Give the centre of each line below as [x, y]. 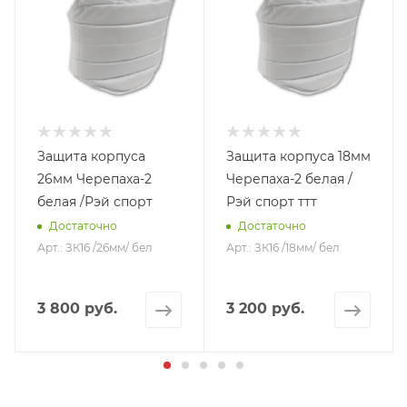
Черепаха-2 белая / [289, 179]
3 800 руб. [77, 309]
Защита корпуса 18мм [298, 157]
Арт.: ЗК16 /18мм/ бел [283, 248]
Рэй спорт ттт [272, 202]
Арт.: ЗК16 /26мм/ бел [95, 248]
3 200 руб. [265, 309]
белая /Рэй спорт [95, 202]
